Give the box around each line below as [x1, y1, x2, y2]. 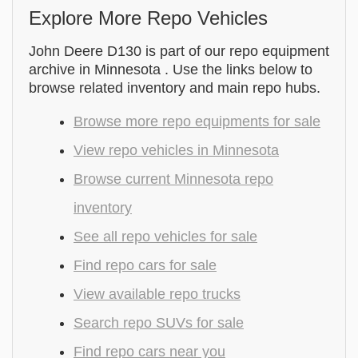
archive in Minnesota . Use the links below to [29, 62, 312, 78]
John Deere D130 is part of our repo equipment [29, 43, 329, 59]
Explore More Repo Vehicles [29, 7, 268, 29]
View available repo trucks [74, 286, 241, 302]
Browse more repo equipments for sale [74, 113, 320, 129]
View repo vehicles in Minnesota [74, 142, 279, 158]
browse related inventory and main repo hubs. [29, 80, 320, 96]
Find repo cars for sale [74, 257, 217, 273]
